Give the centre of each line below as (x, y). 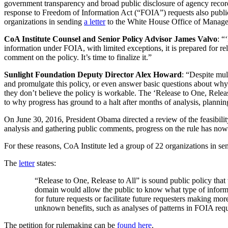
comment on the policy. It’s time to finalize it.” (78, 58)
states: (45, 163)
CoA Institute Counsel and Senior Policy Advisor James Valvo (111, 39)
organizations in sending (44, 22)
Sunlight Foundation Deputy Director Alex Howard (93, 75)
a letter (95, 22)
